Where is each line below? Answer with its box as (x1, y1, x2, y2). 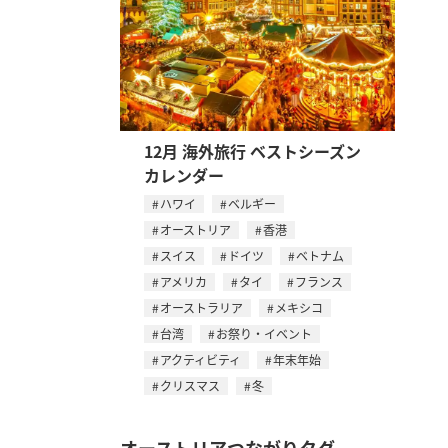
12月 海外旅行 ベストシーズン (144, 138, 361, 163)
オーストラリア (160, 298, 243, 316)
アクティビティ (160, 350, 241, 368)
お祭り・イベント (216, 324, 312, 342)
